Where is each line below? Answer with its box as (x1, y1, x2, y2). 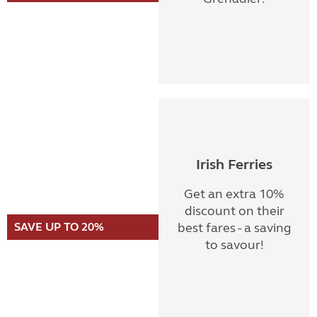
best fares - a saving (177, 220, 292, 236)
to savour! (204, 237, 264, 253)
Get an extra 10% (184, 186, 284, 202)
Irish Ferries (196, 156, 272, 173)
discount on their (184, 203, 284, 219)
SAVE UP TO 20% (14, 220, 104, 234)
